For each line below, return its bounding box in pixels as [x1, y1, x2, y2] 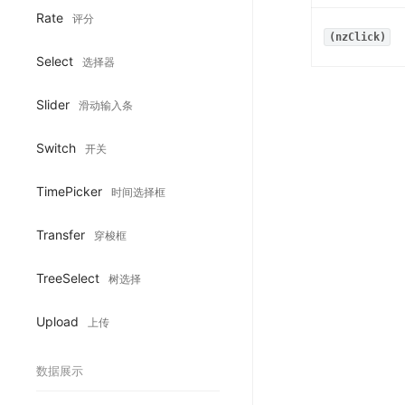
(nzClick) [328, 30, 386, 43]
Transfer [36, 226, 89, 242]
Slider [36, 96, 73, 112]
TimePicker [36, 183, 106, 199]
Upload [36, 313, 82, 329]
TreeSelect [36, 269, 103, 286]
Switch [36, 139, 80, 155]
